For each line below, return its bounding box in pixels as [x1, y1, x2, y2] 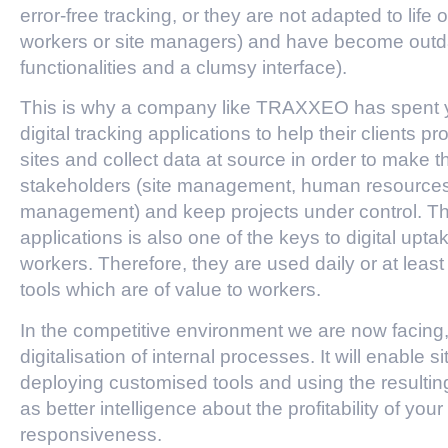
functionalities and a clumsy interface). [20, 56, 347, 78]
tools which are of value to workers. [20, 279, 321, 301]
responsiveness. [20, 423, 162, 445]
